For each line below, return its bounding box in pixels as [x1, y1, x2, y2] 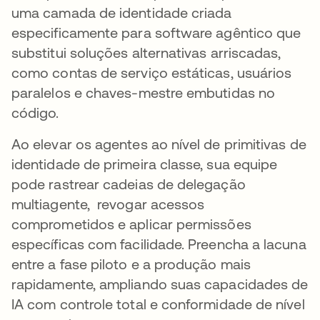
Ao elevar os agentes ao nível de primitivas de [11, 136, 306, 152]
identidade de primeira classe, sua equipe [11, 156, 278, 172]
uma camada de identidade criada [11, 4, 232, 21]
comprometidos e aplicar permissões [11, 216, 251, 232]
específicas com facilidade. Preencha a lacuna [11, 236, 306, 252]
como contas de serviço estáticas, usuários [11, 64, 292, 81]
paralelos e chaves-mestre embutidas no [11, 84, 276, 101]
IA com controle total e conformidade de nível [11, 296, 305, 312]
